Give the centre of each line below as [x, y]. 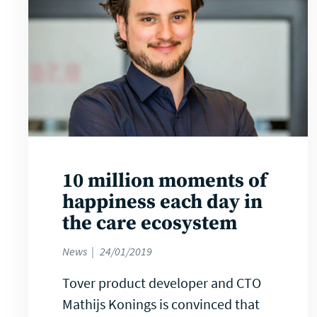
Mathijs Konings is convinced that [161, 304]
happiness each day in [162, 202]
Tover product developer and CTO [162, 283]
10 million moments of [165, 181]
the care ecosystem [150, 224]
